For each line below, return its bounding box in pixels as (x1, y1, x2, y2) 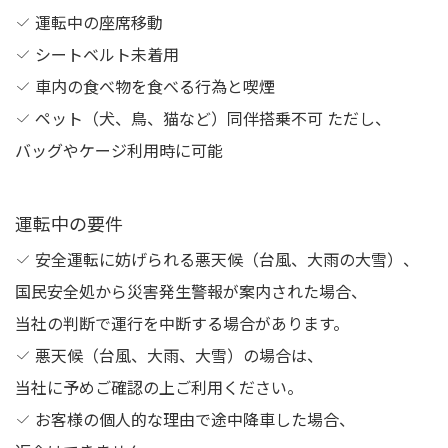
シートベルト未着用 (31, 42, 179, 66)
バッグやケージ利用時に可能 (15, 138, 223, 162)
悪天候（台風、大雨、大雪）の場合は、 (31, 343, 323, 367)
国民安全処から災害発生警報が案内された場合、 (15, 279, 367, 303)
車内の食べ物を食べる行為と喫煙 (31, 74, 275, 98)
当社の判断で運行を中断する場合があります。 (15, 311, 349, 335)
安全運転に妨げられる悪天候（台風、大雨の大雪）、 (31, 247, 419, 271)
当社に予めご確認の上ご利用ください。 (15, 375, 303, 399)
